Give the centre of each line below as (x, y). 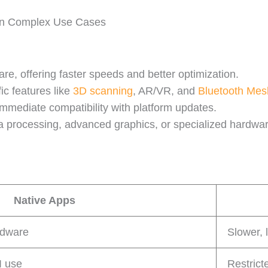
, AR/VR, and (165, 91)
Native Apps (44, 200)
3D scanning (103, 91)
